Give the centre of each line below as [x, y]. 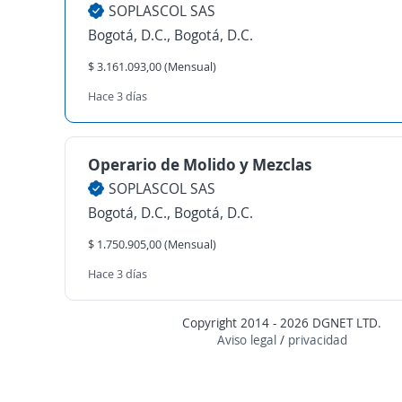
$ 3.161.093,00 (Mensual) [152, 66]
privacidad [317, 340]
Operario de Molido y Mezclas [200, 164]
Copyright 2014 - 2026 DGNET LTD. [282, 323]
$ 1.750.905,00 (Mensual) [152, 244]
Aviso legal [246, 340]
